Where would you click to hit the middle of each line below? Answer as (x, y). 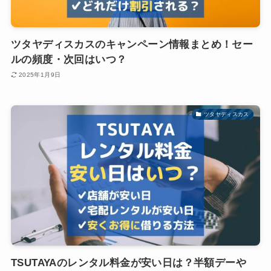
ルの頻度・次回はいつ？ (69, 60)
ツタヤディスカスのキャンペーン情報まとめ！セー (132, 45)
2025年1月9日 (40, 74)
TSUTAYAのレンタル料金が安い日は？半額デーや (128, 263)
